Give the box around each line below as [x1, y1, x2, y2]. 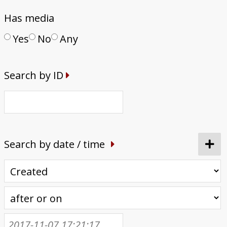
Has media [4, 11, 54, 25]
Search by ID [4, 68, 63, 82]
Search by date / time [4, 137, 105, 151]
